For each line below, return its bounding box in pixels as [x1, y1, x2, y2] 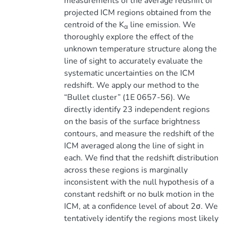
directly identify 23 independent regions [64, 104, 210, 115]
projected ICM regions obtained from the [64, 7, 211, 18]
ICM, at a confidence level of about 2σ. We [64, 201, 218, 212]
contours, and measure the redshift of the [64, 128, 214, 139]
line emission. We [128, 19, 196, 30]
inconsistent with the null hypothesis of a [64, 177, 214, 188]
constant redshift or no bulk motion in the [64, 189, 214, 200]
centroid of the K [64, 19, 124, 30]
